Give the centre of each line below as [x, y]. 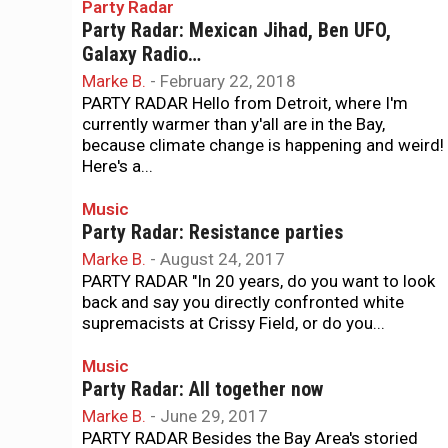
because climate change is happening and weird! [263, 145]
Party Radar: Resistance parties [212, 232]
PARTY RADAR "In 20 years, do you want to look [258, 281]
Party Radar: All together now [202, 389]
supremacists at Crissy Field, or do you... [233, 323]
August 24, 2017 [222, 259]
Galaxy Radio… [141, 54]
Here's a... [117, 166]
